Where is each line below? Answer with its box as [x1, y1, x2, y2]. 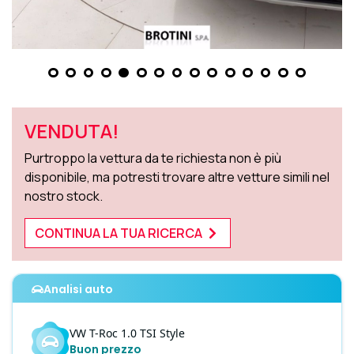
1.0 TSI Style [121, 326, 185, 341]
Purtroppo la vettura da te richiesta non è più [24, 149, 281, 168]
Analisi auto [43, 281, 113, 298]
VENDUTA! [24, 118, 119, 145]
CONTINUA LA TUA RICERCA [35, 224, 205, 243]
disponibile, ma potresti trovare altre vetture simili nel [24, 168, 330, 186]
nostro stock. [24, 187, 103, 205]
